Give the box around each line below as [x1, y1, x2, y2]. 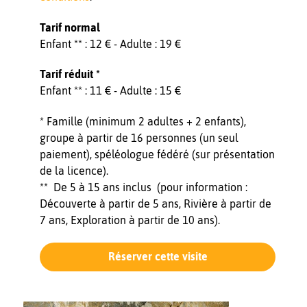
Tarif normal [40, 21, 100, 34]
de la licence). [40, 164, 108, 177]
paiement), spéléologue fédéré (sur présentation [40, 148, 275, 161]
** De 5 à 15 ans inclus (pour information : [40, 181, 247, 194]
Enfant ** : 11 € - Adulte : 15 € [40, 84, 181, 97]
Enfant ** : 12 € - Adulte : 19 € [40, 37, 181, 50]
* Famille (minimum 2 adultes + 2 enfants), [40, 115, 246, 128]
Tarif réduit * [40, 68, 100, 81]
